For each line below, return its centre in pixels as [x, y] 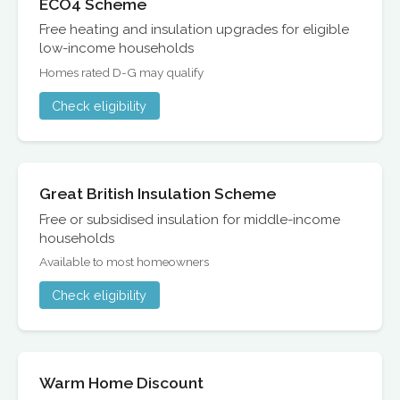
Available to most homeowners [124, 262]
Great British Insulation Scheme [158, 193]
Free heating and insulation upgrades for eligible [194, 30]
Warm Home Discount [121, 383]
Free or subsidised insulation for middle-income [190, 219]
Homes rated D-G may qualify [121, 72]
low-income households [117, 49]
